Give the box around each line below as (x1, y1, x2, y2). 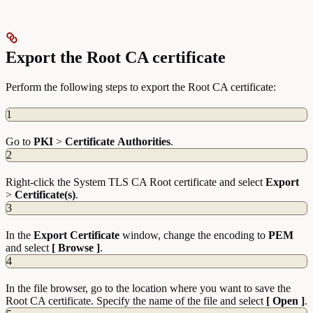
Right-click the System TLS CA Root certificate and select (6, 176, 265, 189)
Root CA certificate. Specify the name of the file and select (6, 295, 266, 307)
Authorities (117, 136, 170, 148)
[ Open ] (266, 295, 305, 307)
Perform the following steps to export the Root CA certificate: (6, 81, 276, 94)
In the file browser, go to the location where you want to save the (6, 282, 291, 295)
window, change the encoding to (119, 229, 268, 242)
